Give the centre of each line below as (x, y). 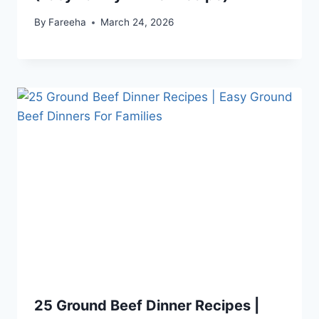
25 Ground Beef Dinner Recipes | (147, 305)
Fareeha (68, 22)
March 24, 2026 (137, 22)
